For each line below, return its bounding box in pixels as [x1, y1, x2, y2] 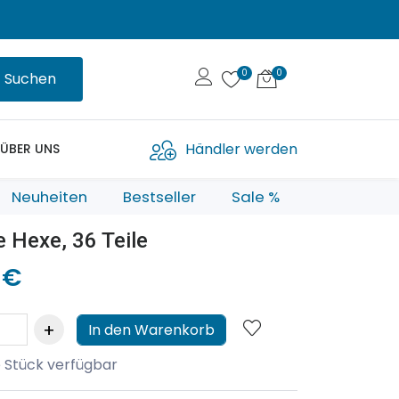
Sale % [232, 186, 280, 208]
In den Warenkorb [87, 319, 215, 340]
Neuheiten [12, 186, 87, 208]
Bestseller [123, 186, 196, 208]
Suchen [4, 69, 57, 89]
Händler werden [185, 138, 297, 159]
